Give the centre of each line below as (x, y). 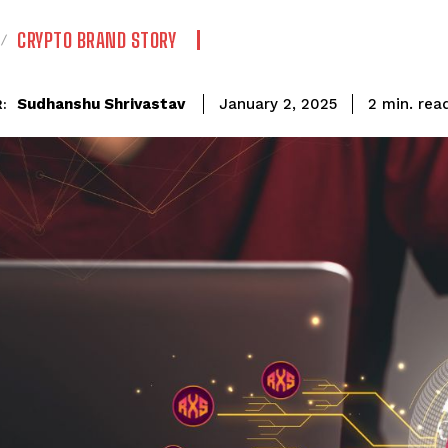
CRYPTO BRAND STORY (96, 40)
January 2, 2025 (278, 104)
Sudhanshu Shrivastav (101, 103)
